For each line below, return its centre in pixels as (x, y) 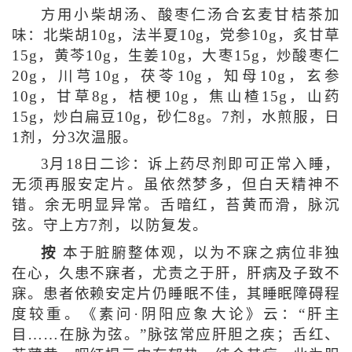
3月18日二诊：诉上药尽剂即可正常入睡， (191, 165)
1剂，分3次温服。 (75, 137)
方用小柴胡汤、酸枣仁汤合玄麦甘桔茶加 (191, 15)
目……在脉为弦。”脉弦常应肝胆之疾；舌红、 (176, 335)
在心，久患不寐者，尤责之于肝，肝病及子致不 (176, 274)
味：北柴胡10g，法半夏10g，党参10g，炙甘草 (176, 35)
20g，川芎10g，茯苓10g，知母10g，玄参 (176, 76)
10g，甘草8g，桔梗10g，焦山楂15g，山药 (176, 96)
